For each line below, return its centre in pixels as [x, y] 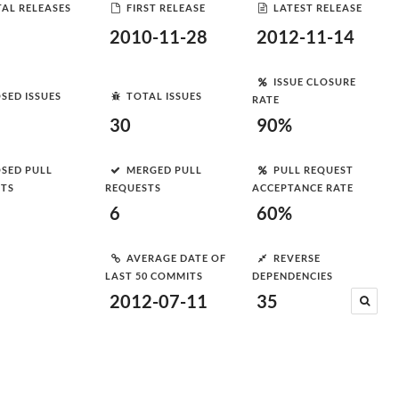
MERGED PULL [164, 169]
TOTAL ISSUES [164, 95]
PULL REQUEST [313, 169]
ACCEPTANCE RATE [303, 187]
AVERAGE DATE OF [176, 257]
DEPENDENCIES [293, 276]
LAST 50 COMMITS [154, 276]
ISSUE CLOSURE [315, 81]
